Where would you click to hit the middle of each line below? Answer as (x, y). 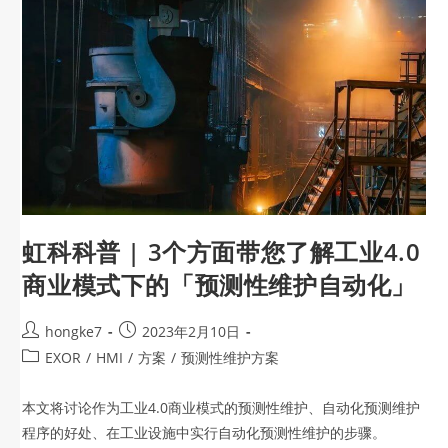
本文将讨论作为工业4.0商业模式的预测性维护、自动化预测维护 (221, 408)
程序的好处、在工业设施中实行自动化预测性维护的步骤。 (204, 433)
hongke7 (74, 332)
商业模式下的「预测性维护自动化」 (219, 285)
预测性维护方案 (230, 358)
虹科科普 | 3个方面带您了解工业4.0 (221, 252)
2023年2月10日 (191, 332)
